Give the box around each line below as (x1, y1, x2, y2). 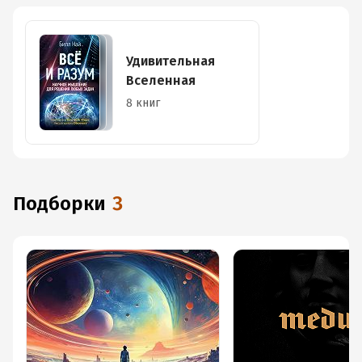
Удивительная (126, 53, 215, 69)
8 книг (126, 96, 160, 110)
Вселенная (126, 73, 196, 88)
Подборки (26, 192, 106, 215)
